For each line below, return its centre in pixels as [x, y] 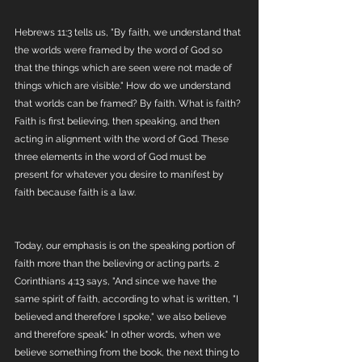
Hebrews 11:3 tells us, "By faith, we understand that [129, 32]
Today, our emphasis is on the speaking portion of [126, 246]
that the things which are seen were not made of [124, 68]
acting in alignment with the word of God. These [123, 139]
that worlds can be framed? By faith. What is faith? [129, 103]
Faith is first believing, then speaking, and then [118, 121]
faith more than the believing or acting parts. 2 [118, 263]
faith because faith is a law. [76, 192]
